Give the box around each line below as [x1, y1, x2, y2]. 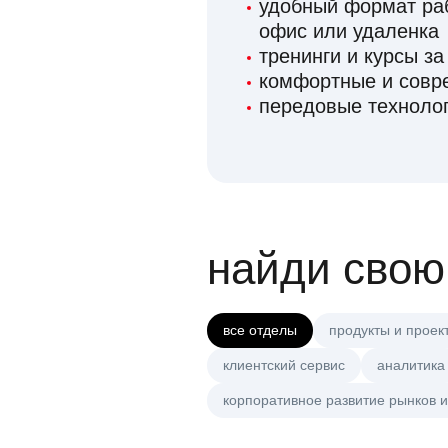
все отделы [223, 322, 297, 339]
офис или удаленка [259, 20, 439, 43]
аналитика [377, 357, 445, 374]
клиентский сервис [223, 357, 345, 374]
